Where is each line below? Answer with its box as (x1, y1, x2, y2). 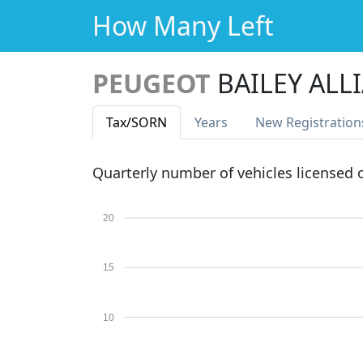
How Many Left (92, 8, 274, 43)
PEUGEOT (92, 66, 211, 100)
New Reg (255, 113, 310, 131)
